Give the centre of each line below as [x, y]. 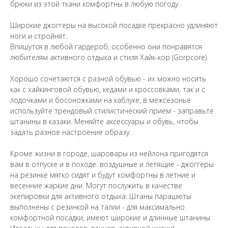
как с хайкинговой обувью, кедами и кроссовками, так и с [108, 89]
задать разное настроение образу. [70, 132]
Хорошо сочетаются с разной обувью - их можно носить [108, 78]
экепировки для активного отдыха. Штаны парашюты [101, 196]
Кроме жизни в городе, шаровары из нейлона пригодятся [109, 153]
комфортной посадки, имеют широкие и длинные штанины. [111, 217]
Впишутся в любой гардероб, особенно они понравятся [106, 46]
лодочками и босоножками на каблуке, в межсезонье [101, 100]
